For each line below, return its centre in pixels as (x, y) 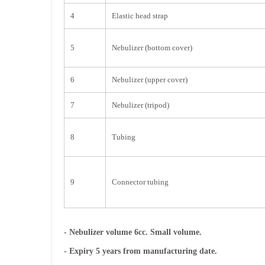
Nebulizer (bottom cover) (152, 47)
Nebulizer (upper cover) (150, 79)
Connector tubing (140, 182)
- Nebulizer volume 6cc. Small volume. (133, 232)
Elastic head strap (140, 15)
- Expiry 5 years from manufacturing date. (140, 251)
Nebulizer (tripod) (140, 105)
